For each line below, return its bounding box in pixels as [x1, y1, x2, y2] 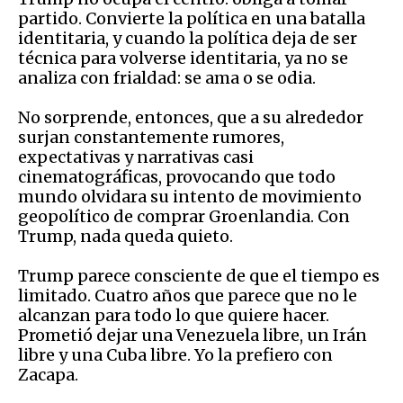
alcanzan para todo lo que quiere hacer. [18, 304, 329, 326]
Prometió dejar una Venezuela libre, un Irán [18, 324, 367, 345]
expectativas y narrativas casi [18, 146, 254, 167]
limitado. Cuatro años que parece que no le [18, 284, 357, 306]
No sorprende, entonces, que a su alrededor [18, 106, 363, 128]
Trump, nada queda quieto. [18, 225, 233, 246]
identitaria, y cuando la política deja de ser [18, 27, 357, 49]
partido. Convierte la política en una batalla [18, 7, 365, 29]
